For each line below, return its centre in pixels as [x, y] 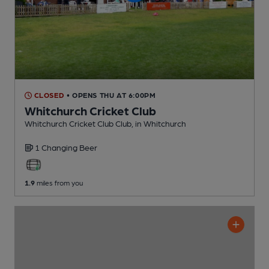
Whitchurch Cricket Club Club [78, 123]
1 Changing [57, 147]
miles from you [59, 183]
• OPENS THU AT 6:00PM [111, 95]
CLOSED [48, 95]
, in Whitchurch [159, 123]
